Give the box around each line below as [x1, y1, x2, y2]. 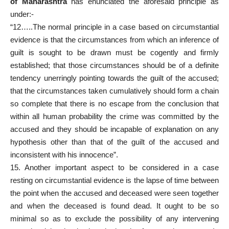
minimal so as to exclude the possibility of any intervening [10, 214, 219, 223]
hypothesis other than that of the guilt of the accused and [10, 137, 219, 146]
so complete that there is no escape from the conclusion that [10, 99, 219, 108]
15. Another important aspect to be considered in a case [10, 163, 219, 172]
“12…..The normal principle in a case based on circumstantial [10, 22, 219, 31]
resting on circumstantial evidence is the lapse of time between [10, 175, 219, 185]
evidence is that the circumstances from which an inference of [10, 35, 219, 44]
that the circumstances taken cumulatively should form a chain [10, 86, 219, 95]
